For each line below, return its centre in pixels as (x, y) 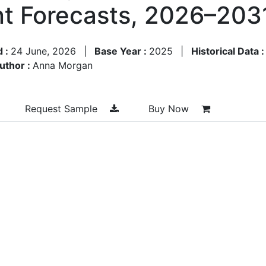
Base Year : (122, 51)
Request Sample (63, 108)
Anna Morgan (63, 65)
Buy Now (170, 108)
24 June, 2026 (43, 51)
